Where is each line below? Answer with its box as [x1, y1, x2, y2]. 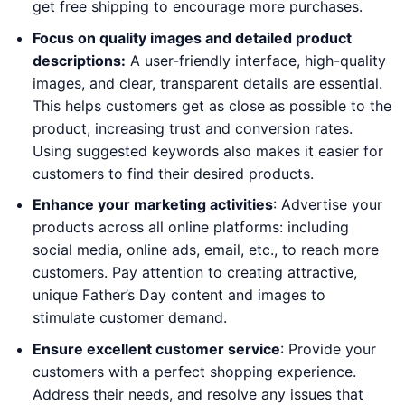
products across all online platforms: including [32, 218, 349, 237]
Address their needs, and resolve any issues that [32, 384, 363, 403]
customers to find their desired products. [32, 164, 314, 183]
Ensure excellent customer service [32, 339, 280, 358]
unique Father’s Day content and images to [32, 286, 325, 305]
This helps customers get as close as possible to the [32, 96, 391, 115]
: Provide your [279, 339, 376, 358]
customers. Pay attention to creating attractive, [32, 263, 357, 282]
